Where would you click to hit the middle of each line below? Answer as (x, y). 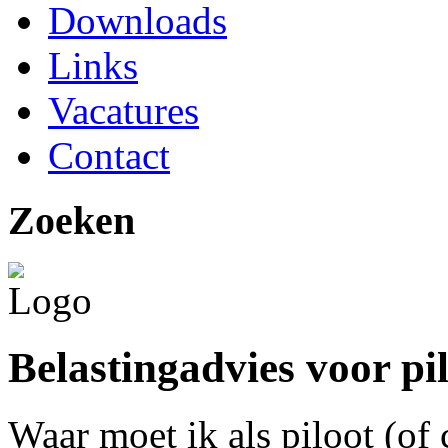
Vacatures (123, 110)
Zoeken (71, 220)
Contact (109, 155)
